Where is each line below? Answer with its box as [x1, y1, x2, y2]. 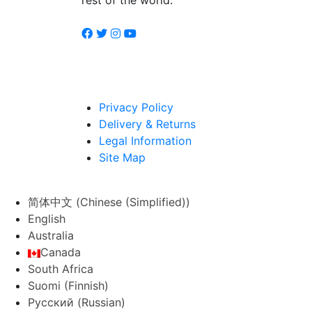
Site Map [99, 150, 146, 164]
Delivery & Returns [99, 117, 196, 131]
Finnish [68, 279, 104, 292]
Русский [28, 295, 74, 309]
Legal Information [99, 134, 192, 148]
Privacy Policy [99, 100, 173, 114]
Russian [81, 295, 121, 309]
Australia [28, 228, 74, 242]
